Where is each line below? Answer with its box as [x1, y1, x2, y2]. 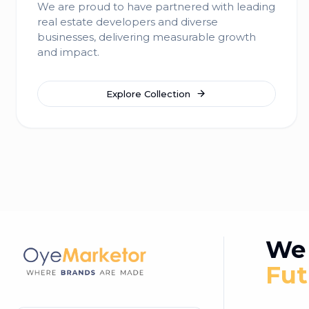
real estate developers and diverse [37, 15, 218, 28]
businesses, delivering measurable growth [37, 30, 256, 43]
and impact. [37, 46, 99, 59]
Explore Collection [106, 88, 191, 99]
